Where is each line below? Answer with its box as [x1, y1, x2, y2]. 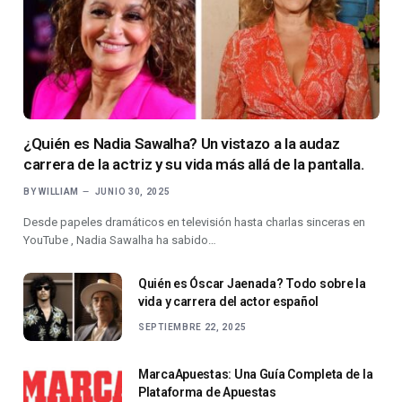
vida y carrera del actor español [138, 294, 319, 310]
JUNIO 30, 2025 [94, 187, 170, 197]
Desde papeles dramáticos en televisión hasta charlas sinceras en [23, 215, 365, 230]
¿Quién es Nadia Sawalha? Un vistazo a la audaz [23, 135, 340, 153]
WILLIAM [39, 187, 80, 197]
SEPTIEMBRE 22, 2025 [138, 322, 247, 333]
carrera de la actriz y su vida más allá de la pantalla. [23, 155, 364, 174]
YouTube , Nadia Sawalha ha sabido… [23, 233, 216, 248]
